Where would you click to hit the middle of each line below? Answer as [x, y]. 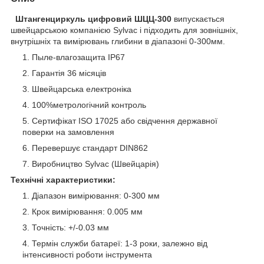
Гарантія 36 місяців [69, 73]
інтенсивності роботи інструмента [87, 254]
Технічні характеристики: [63, 179]
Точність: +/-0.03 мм [70, 227]
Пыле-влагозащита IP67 [78, 57]
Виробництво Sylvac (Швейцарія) [95, 164]
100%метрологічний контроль [90, 105]
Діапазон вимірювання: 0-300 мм [96, 195]
